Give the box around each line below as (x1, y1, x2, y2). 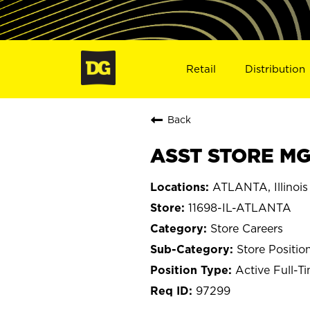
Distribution (245, 62, 306, 75)
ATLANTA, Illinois (212, 180, 308, 193)
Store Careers (210, 221, 283, 235)
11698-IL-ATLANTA (188, 201, 291, 214)
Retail (185, 62, 216, 75)
